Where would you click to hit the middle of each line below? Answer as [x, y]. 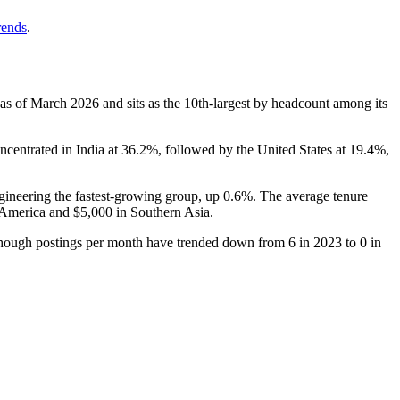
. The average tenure [310, 196]
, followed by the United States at [254, 149]
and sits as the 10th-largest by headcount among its [243, 103]
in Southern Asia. [163, 212]
